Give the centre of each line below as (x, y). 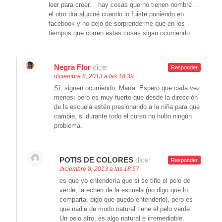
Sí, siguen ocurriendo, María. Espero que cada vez (127, 88)
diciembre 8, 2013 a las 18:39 (94, 77)
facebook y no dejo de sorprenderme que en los (117, 24)
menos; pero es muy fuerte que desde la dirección (126, 98)
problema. (68, 126)
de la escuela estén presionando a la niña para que (127, 107)
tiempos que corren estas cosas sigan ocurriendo (119, 33)
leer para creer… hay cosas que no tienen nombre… (123, 5)
